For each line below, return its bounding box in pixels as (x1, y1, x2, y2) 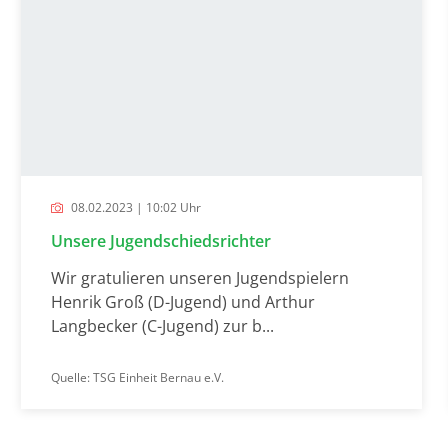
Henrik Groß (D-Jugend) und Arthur (50, 290, 315, 313)
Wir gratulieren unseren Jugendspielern (50, 266, 349, 289)
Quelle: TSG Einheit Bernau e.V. (50, 368, 224, 386)
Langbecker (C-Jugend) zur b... (50, 314, 274, 337)
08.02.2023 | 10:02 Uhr (67, 198, 201, 216)
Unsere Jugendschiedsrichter (50, 229, 271, 252)
